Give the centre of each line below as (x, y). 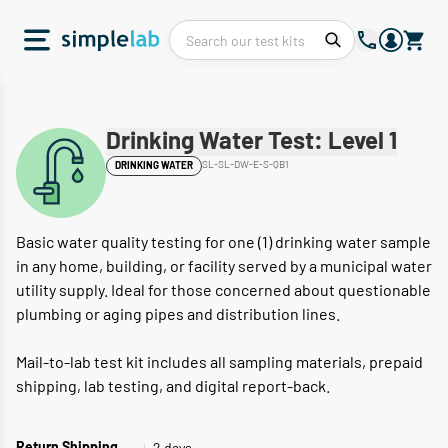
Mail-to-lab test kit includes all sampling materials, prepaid (219, 361)
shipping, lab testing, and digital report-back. (173, 385)
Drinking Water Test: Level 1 (251, 142)
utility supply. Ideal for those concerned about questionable (223, 289)
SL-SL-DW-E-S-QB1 (245, 164)
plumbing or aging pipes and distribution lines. (178, 313)
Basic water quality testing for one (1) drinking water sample (223, 241)
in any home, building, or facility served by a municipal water (224, 265)
